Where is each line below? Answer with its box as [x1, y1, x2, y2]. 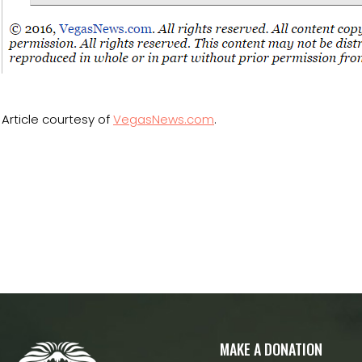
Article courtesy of [2, 111, 113, 128]
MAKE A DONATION [220, 339, 322, 360]
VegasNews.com [113, 111, 214, 128]
